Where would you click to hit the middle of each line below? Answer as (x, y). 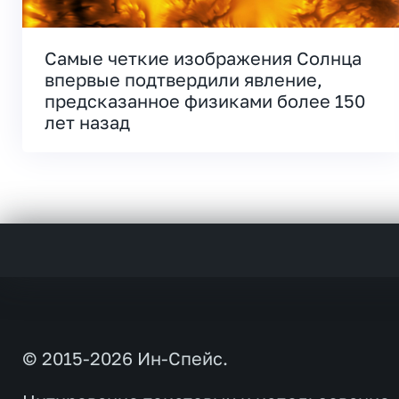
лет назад (87, 122)
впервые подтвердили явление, (183, 79)
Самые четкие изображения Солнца (203, 58)
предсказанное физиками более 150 (205, 101)
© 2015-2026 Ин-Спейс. (125, 358)
